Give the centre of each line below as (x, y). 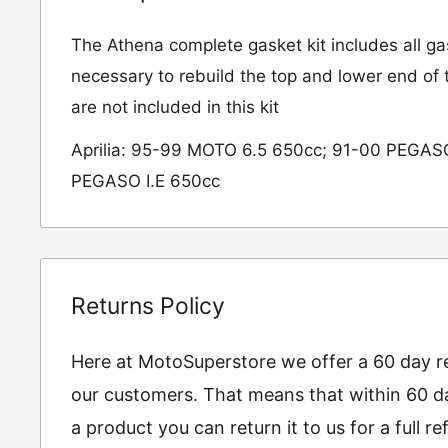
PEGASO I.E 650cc (145, 180)
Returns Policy (148, 305)
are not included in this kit (175, 106)
